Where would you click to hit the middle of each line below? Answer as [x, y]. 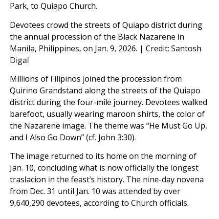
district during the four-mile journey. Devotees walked [109, 102]
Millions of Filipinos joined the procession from [96, 79]
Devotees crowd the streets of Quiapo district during [106, 25]
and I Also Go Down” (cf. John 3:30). [73, 137]
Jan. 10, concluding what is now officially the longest [104, 168]
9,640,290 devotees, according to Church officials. [99, 203]
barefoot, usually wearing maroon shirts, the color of [107, 114]
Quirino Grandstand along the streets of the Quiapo [105, 90]
